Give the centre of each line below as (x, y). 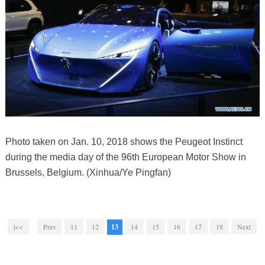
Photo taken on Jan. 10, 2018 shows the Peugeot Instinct (124, 142)
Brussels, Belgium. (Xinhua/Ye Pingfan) (88, 173)
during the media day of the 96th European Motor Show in (125, 157)
